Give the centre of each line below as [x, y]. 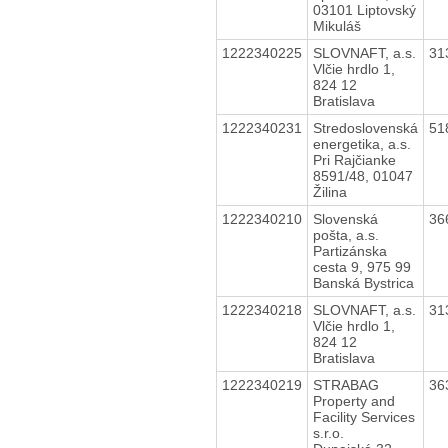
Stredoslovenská [365, 127]
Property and [353, 400]
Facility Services [363, 416]
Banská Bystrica [363, 282]
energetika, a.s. [361, 143]
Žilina [329, 191]
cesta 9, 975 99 [361, 266]
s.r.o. [328, 432]
